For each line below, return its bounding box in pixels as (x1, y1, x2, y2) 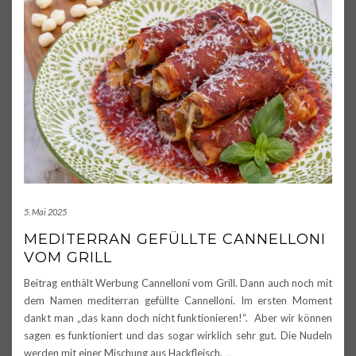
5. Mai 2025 (24, 207, 67, 218)
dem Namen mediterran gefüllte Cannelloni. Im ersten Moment (24, 294, 332, 308)
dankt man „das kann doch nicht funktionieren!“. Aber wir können (24, 311, 332, 325)
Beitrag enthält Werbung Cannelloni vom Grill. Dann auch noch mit (24, 277, 332, 290)
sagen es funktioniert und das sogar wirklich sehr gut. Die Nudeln (24, 329, 332, 342)
